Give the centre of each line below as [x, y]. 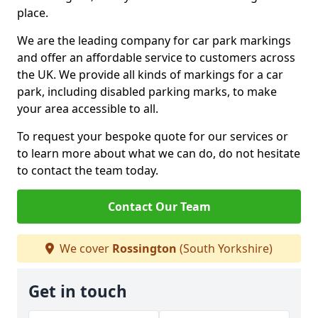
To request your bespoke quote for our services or [153, 136]
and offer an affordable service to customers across [156, 57]
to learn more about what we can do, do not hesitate [159, 153]
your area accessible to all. [88, 109]
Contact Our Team [159, 207]
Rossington [144, 248]
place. [33, 13]
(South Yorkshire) [225, 248]
